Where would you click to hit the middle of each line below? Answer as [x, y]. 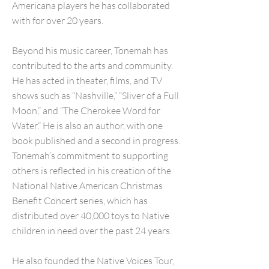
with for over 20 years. [58, 20]
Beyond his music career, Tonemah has [90, 50]
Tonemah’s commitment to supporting [90, 156]
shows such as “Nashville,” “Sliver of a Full [95, 95]
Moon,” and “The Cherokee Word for [86, 110]
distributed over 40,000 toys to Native [91, 216]
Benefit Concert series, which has [80, 201]
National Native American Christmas [87, 186]
